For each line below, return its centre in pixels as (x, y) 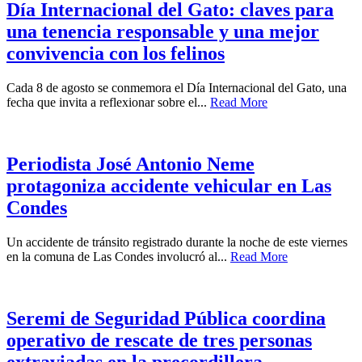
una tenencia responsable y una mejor (163, 32)
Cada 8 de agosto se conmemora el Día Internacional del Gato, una (177, 88)
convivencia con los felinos (116, 54)
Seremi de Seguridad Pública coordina (166, 318)
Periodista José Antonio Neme (130, 164)
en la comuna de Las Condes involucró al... (118, 256)
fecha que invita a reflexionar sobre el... (108, 103)
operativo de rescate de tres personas (159, 340)
